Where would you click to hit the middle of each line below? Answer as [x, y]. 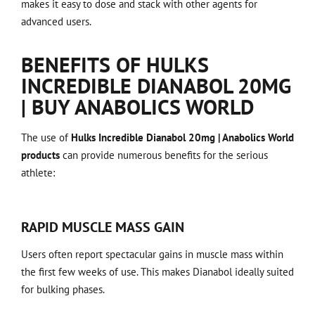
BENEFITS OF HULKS [115, 65]
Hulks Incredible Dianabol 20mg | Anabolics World [182, 138]
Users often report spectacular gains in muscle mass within [152, 254]
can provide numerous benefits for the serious [164, 155]
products [40, 155]
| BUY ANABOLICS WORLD [137, 107]
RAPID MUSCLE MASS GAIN [103, 227]
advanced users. [56, 21]
